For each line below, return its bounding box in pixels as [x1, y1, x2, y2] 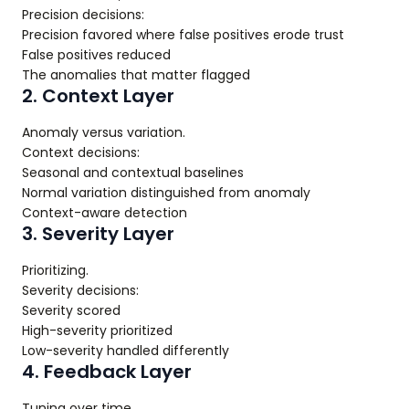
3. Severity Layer [22, 221, 174, 246]
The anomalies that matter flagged [22, 66, 250, 84]
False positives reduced [22, 46, 171, 64]
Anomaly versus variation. [22, 123, 185, 142]
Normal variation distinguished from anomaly [22, 184, 310, 202]
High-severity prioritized [22, 321, 173, 340]
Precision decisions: [22, 5, 144, 24]
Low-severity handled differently [22, 341, 229, 360]
